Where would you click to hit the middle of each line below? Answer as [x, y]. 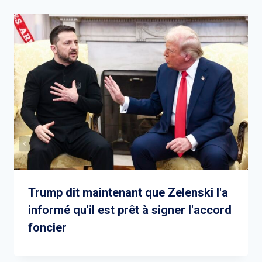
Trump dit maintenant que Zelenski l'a [128, 193]
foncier [47, 228]
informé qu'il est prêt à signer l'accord [130, 210]
